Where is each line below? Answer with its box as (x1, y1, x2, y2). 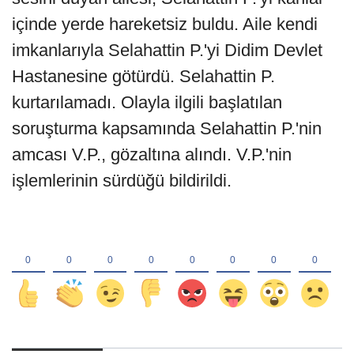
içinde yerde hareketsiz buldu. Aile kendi (12, 13, 318, 34)
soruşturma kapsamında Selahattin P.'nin (12, 118, 322, 138)
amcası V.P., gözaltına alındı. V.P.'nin (12, 144, 292, 164)
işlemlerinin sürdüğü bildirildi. (12, 170, 232, 190)
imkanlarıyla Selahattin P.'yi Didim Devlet (12, 40, 322, 60)
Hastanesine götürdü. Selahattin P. (12, 66, 275, 86)
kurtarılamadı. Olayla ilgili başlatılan (12, 92, 282, 112)
